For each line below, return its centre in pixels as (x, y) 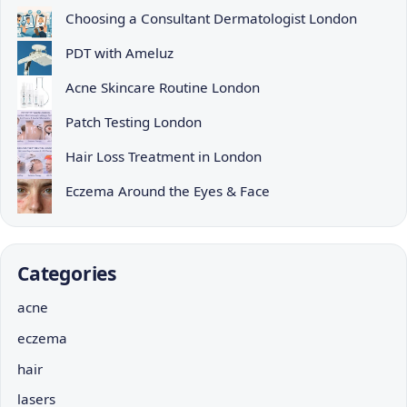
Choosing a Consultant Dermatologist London (212, 19)
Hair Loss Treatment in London (164, 157)
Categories (67, 273)
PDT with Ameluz (120, 53)
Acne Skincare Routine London (163, 88)
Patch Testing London (134, 122)
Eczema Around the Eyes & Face (168, 191)
